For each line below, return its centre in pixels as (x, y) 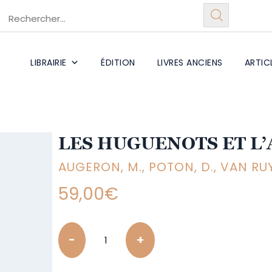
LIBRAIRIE (49, 63)
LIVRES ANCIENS (190, 63)
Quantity (79, 229)
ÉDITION (118, 63)
